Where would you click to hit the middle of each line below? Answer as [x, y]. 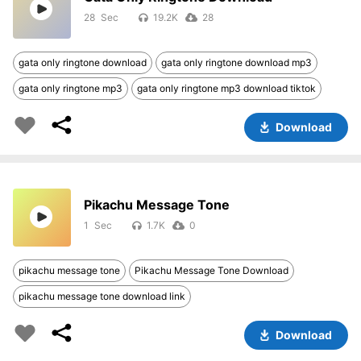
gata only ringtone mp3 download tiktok [226, 88]
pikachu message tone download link [102, 296]
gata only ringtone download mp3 [237, 62]
